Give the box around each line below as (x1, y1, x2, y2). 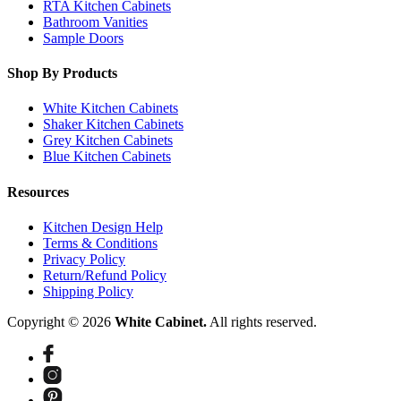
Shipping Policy (43, 283, 133, 299)
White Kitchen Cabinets (43, 100, 178, 116)
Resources (7, 183, 69, 200)
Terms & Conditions (43, 235, 158, 251)
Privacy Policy (43, 251, 125, 267)
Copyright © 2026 (7, 313, 115, 329)
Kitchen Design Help (43, 218, 163, 235)
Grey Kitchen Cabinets (43, 132, 173, 149)
